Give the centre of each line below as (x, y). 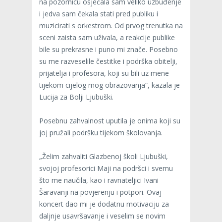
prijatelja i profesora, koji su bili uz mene (104, 73)
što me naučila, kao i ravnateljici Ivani (99, 180)
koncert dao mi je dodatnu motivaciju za (104, 204)
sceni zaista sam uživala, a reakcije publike (107, 37)
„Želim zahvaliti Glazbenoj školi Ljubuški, (104, 156)
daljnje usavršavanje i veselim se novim (102, 216)
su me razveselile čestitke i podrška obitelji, (108, 61)
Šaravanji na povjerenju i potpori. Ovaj (100, 192)
